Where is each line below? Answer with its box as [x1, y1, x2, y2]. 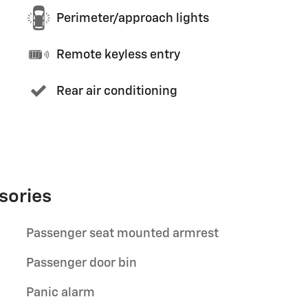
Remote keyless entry [56, 48, 180, 61]
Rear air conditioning [56, 85, 177, 98]
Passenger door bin [26, 257, 137, 269]
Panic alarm [26, 287, 95, 299]
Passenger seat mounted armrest [26, 228, 219, 240]
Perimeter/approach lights [56, 12, 209, 25]
